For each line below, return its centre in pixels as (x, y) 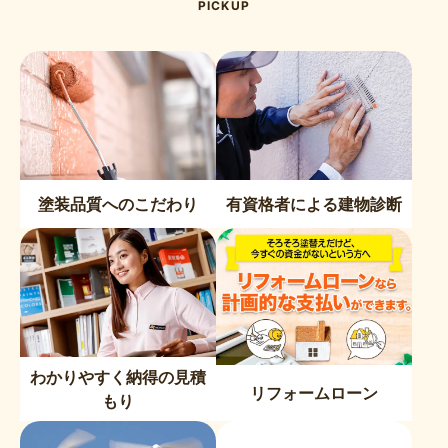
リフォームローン (314, 392)
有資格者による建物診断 (314, 204)
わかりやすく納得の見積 (118, 376)
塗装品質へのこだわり (118, 204)
